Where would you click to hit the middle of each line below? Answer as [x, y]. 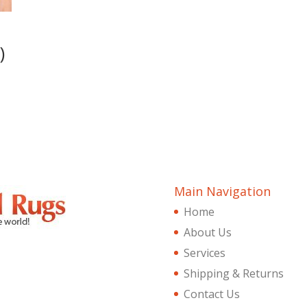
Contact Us [211, 294]
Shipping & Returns [233, 273]
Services [204, 253]
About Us [207, 232]
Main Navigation [222, 191]
